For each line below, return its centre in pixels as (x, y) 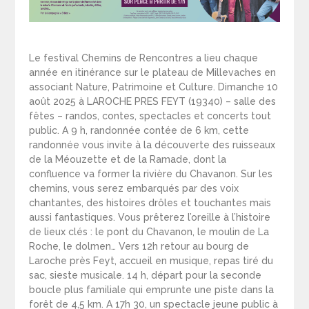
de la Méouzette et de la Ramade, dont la (128, 160)
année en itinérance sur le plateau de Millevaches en (153, 73)
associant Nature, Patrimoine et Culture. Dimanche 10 (154, 87)
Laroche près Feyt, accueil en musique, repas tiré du (151, 261)
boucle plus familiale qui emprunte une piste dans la (152, 290)
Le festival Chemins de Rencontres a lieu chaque (144, 58)
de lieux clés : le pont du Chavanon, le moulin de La (149, 232)
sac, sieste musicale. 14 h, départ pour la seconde (146, 276)
